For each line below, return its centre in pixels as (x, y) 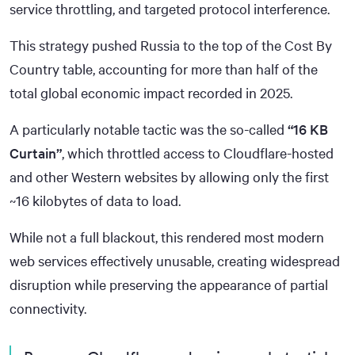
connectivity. (48, 308)
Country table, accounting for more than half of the (164, 69)
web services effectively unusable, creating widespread (175, 260)
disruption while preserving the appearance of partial (169, 284)
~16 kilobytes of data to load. (95, 200)
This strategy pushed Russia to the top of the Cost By (171, 45)
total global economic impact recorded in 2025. (151, 92)
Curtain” (36, 153)
